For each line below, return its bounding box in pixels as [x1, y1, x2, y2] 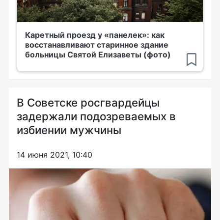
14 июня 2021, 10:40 [17, 149, 92, 160]
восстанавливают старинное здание [25, 39, 168, 50]
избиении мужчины [17, 123, 121, 137]
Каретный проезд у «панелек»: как [25, 29, 165, 40]
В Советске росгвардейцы [17, 95, 160, 109]
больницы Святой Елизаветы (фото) [25, 49, 171, 59]
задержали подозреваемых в [17, 109, 176, 123]
